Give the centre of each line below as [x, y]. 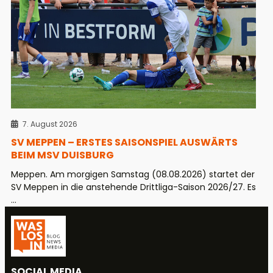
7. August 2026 [50, 124]
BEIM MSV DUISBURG [62, 155]
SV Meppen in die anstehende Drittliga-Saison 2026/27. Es [133, 187]
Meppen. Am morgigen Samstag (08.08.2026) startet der [133, 175]
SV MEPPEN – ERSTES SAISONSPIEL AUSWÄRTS [124, 143]
